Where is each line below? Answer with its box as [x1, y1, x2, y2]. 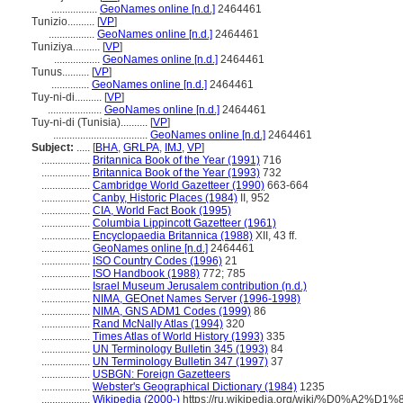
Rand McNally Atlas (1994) [93, 318, 223, 330]
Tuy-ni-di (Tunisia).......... [31, 116, 150, 129]
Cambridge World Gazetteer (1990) [93, 179, 264, 192]
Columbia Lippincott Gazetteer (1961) [93, 217, 276, 229]
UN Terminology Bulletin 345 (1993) [93, 343, 268, 355]
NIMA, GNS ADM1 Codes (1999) [93, 305, 251, 318]
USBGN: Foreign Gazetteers [93, 368, 230, 381]
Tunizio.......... [31, 15, 97, 28]
